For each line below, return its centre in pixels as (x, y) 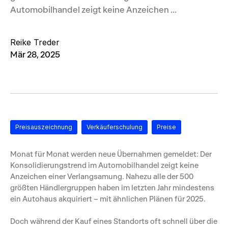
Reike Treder (35, 42)
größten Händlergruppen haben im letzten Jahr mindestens (112, 188)
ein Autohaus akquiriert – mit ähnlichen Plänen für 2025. (108, 199)
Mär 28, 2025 (35, 54)
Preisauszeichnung (44, 127)
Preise (166, 127)
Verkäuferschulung (115, 127)
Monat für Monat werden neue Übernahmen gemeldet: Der (111, 154)
